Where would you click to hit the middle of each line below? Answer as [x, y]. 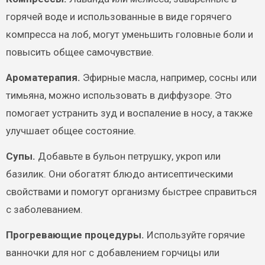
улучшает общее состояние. [71, 131]
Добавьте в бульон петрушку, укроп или [128, 156]
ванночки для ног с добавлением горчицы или [112, 253]
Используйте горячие [194, 235]
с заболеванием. [44, 210]
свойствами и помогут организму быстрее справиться [131, 192]
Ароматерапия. [43, 78]
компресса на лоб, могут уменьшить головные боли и [129, 35]
